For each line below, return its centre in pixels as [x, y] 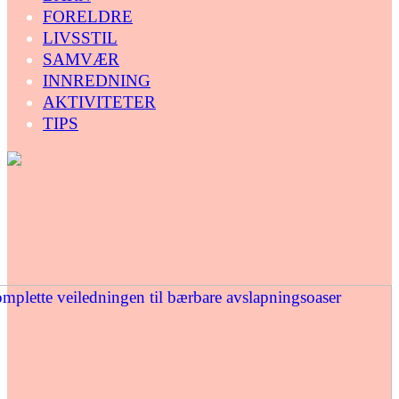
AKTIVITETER [99, 102]
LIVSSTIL [80, 38]
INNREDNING [97, 81]
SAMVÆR [81, 60]
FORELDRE [88, 17]
